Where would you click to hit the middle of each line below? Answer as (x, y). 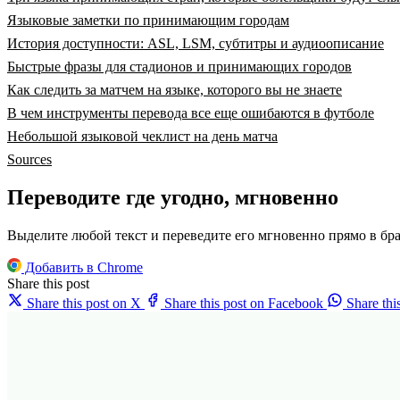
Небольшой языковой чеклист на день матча (142, 137)
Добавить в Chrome (82, 268)
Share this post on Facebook (244, 304)
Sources (29, 160)
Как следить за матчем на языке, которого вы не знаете (175, 90)
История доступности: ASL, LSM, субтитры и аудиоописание (196, 44)
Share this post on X (84, 304)
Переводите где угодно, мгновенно (173, 198)
